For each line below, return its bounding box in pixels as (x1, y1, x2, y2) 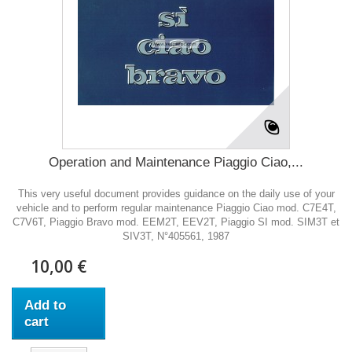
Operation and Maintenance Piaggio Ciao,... (49, 155, 303, 170)
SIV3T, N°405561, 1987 (123, 230, 229, 242)
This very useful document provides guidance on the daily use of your (17, 188, 335, 200)
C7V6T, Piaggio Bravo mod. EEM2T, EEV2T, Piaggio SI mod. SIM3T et (13, 216, 339, 228)
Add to (24, 298, 66, 313)
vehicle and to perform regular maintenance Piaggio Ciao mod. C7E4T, (16, 202, 336, 214)
